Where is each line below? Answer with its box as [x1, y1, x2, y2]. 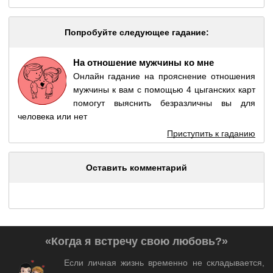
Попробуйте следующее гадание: [64, 27, 209, 37]
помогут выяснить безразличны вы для [73, 97, 255, 108]
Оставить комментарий [86, 163, 187, 173]
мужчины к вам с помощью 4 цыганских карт [73, 84, 255, 94]
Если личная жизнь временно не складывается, [63, 258, 264, 268]
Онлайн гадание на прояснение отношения [73, 71, 255, 81]
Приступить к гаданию [167, 128, 255, 138]
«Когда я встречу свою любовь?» [45, 235, 228, 248]
